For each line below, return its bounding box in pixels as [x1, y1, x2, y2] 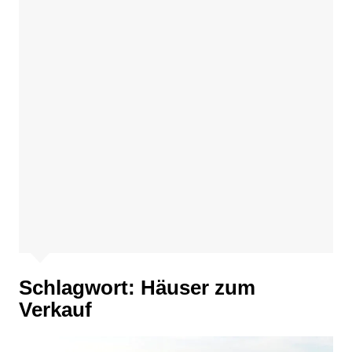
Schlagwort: [18, 276, 141, 299]
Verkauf [18, 298, 92, 321]
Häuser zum [140, 276, 255, 299]
